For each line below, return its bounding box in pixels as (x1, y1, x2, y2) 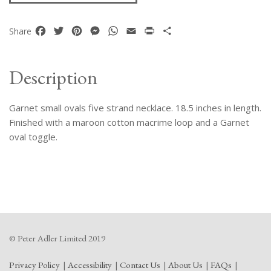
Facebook (47, 24, 91, 38)
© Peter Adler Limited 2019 (9, 232, 105, 244)
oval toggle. (9, 130, 57, 143)
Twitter (65, 24, 99, 38)
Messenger (102, 24, 153, 38)
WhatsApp (120, 24, 167, 38)
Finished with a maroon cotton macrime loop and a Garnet (9, 116, 249, 128)
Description (9, 64, 97, 90)
